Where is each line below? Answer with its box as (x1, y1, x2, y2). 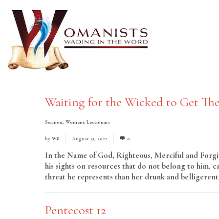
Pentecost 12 (45, 202, 106, 218)
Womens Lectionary (66, 119, 110, 125)
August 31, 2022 (72, 135, 108, 142)
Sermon (45, 119, 63, 125)
